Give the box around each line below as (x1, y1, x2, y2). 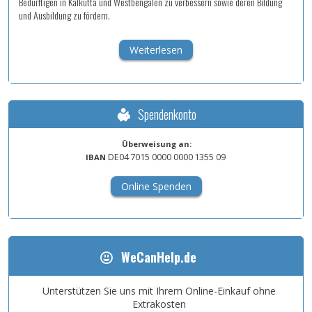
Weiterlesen (130, 43, 182, 57)
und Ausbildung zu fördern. (19, 8, 110, 23)
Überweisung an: (121, 138, 192, 149)
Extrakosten (132, 297, 186, 311)
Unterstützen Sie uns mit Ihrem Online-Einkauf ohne (42, 283, 276, 297)
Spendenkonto (138, 104, 197, 123)
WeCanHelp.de (120, 247, 196, 266)
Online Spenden (121, 179, 192, 193)
